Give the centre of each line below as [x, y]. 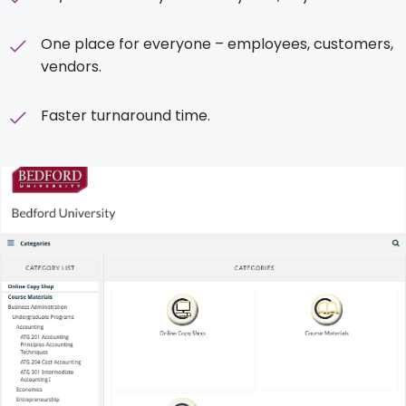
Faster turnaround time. [126, 115]
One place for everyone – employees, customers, [217, 43]
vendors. [71, 66]
